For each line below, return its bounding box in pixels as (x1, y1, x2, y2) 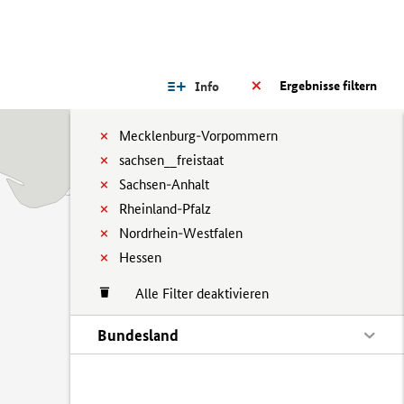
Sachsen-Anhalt (119, 176, 209, 193)
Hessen (119, 249, 161, 266)
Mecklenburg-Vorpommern (119, 127, 278, 144)
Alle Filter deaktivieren (117, 285, 269, 302)
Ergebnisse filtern (280, 78, 377, 94)
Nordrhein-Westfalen (119, 225, 243, 242)
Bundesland (97, 326, 179, 344)
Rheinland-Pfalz (119, 200, 211, 217)
